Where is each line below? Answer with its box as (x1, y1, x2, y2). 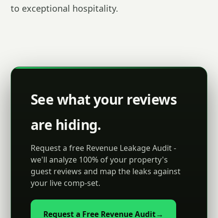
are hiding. (31, 115, 101, 134)
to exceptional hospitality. (11, 2, 118, 14)
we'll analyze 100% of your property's (31, 154, 168, 165)
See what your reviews (31, 90, 177, 109)
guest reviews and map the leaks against (31, 166, 181, 177)
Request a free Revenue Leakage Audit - (31, 143, 176, 153)
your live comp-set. (31, 178, 100, 188)
